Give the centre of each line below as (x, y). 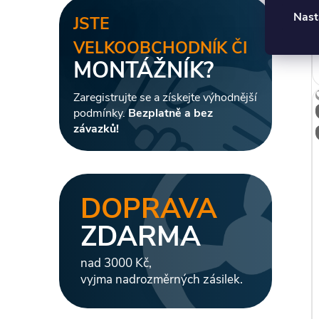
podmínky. (101, 113)
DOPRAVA (149, 209)
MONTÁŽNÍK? (143, 70)
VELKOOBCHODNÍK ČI (160, 48)
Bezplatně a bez (171, 113)
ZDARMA (141, 236)
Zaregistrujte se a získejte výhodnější (165, 97)
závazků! (96, 129)
